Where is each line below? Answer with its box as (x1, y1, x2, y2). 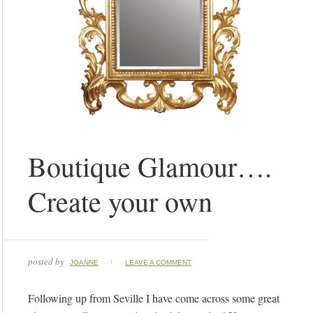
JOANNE (70, 259, 99, 266)
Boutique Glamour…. (28, 147, 272, 184)
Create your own (28, 182, 212, 219)
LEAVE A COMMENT (125, 259, 191, 266)
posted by (28, 255, 66, 268)
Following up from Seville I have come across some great (28, 291, 279, 305)
